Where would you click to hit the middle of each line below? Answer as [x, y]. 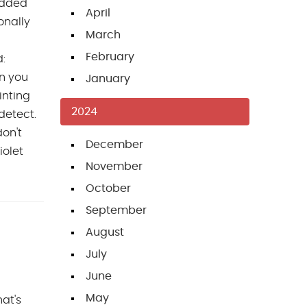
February [110, 57]
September [116, 211]
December [114, 145]
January [108, 79]
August [105, 233]
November [114, 167]
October [108, 189]
